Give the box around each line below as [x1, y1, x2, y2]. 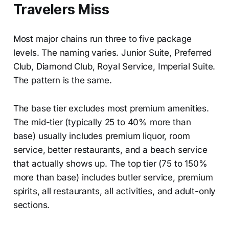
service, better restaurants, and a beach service [13, 144, 208, 155]
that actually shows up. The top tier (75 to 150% [13, 158, 208, 169]
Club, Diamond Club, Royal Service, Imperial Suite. [13, 61, 216, 72]
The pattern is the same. [13, 75, 112, 85]
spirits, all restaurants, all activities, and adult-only [13, 186, 216, 196]
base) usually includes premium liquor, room [13, 130, 190, 141]
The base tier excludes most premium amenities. [13, 103, 209, 113]
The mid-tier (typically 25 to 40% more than [13, 117, 191, 127]
